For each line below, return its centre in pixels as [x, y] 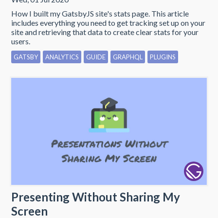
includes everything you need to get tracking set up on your [108, 22]
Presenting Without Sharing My [96, 197]
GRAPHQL [128, 57]
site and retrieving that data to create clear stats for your [105, 32]
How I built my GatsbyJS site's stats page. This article [100, 13]
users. [21, 41]
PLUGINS [163, 57]
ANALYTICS [62, 57]
